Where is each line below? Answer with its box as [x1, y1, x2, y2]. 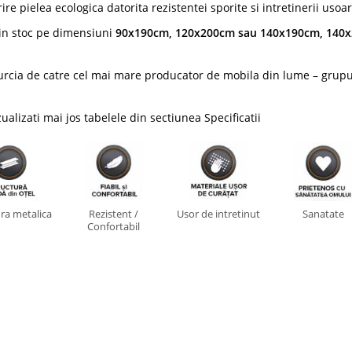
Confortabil [86, 219, 140, 233]
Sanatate [302, 207, 344, 221]
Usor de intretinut [176, 207, 260, 221]
